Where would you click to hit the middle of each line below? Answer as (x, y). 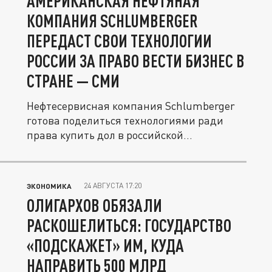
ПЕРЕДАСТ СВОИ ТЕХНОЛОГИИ (119, 41)
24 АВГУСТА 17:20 (113, 186)
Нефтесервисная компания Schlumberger (96, 106)
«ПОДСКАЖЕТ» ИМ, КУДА (105, 246)
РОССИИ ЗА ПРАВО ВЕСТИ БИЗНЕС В (136, 61)
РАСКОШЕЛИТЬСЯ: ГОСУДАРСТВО (129, 226)
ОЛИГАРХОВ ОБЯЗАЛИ (94, 206)
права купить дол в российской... (110, 135)
